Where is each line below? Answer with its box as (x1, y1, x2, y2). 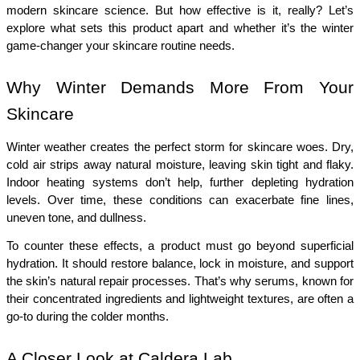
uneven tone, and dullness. (6, 211, 146, 224)
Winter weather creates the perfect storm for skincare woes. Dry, (6, 140, 354, 153)
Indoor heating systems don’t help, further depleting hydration (6, 175, 354, 189)
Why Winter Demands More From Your (6, 78, 354, 98)
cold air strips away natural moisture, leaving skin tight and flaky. (6, 157, 354, 171)
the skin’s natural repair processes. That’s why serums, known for (6, 274, 354, 288)
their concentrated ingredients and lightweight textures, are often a (6, 292, 354, 305)
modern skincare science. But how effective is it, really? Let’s (6, 4, 354, 18)
